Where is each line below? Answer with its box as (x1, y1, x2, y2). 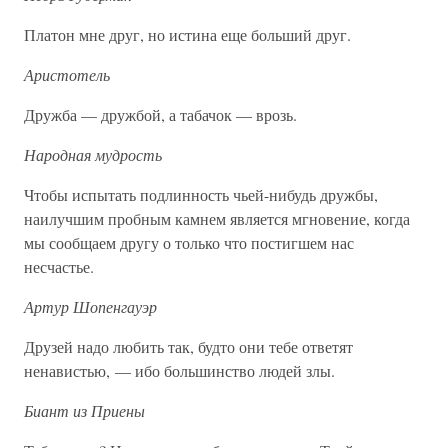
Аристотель (24, 64, 110, 85)
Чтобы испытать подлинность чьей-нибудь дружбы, (24, 184, 378, 205)
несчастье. (24, 256, 94, 277)
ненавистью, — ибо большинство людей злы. (24, 360, 335, 381)
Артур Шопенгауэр (24, 296, 157, 317)
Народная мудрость (24, 144, 162, 165)
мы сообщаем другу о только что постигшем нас (24, 232, 354, 253)
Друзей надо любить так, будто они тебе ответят (24, 336, 353, 357)
